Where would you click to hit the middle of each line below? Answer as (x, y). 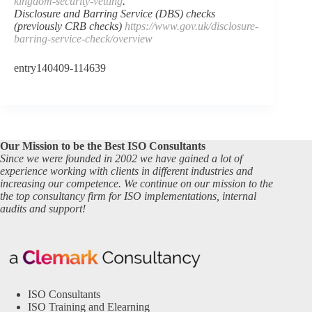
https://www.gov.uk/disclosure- (192, 26)
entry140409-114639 (60, 68)
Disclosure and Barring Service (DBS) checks (115, 14)
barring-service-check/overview (83, 39)
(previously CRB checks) (69, 26)
